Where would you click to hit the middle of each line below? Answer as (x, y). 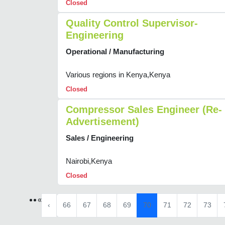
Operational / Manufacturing (115, 52)
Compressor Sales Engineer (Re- (144, 110)
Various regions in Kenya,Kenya (118, 75)
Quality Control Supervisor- (132, 23)
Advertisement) (102, 122)
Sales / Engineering (100, 138)
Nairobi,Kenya (89, 161)
